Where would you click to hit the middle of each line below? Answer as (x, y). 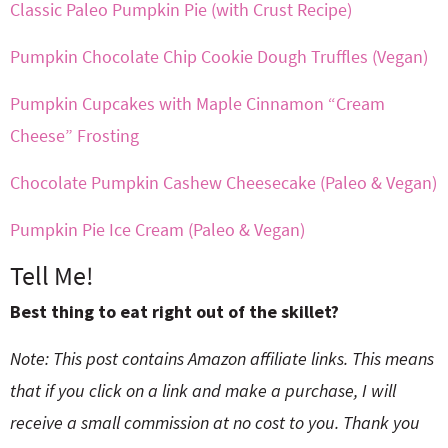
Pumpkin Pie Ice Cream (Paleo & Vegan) (157, 230)
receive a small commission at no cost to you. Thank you (215, 423)
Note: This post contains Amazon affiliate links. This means (222, 359)
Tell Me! (52, 276)
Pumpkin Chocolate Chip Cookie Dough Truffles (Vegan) (219, 57)
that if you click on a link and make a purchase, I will (203, 391)
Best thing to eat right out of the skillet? (174, 312)
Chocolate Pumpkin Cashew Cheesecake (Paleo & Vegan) (223, 183)
